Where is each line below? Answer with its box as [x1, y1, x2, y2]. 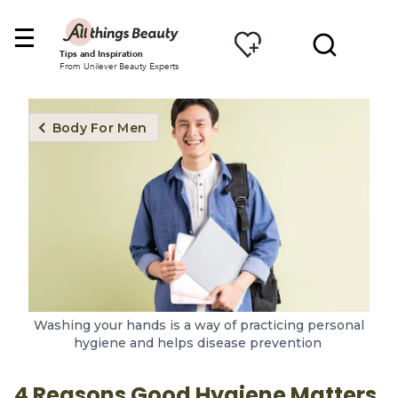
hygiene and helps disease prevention [73, 334, 325, 351]
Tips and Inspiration [59, 47, 143, 60]
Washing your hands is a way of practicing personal [34, 316, 364, 333]
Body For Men [52, 119, 147, 136]
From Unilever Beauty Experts [59, 60, 179, 73]
